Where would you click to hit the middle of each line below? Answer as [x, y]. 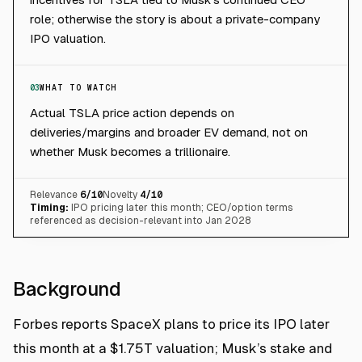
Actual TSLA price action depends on [132, 113]
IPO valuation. [68, 38]
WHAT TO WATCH [78, 88]
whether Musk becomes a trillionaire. [130, 152]
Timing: [49, 208]
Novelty [120, 195]
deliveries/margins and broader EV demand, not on [169, 132]
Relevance [54, 195]
